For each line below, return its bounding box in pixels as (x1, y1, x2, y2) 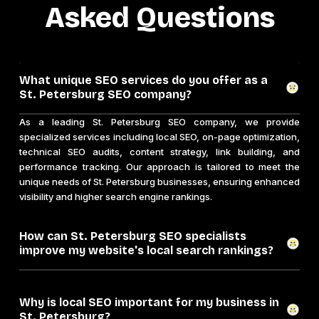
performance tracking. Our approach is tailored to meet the (19, 161, 300, 173)
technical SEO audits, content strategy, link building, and (19, 146, 300, 158)
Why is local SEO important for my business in (19, 296, 279, 310)
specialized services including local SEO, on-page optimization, (19, 131, 300, 143)
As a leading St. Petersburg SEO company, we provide (19, 116, 300, 128)
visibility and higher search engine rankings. (19, 191, 212, 203)
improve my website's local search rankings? (19, 244, 273, 258)
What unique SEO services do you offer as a (19, 73, 268, 88)
